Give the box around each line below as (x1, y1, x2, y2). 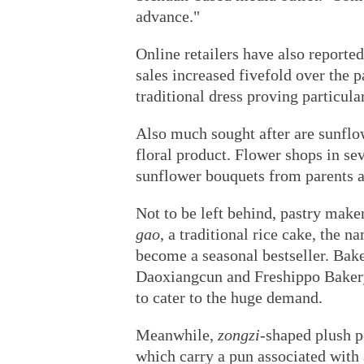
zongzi (218, 326, 260, 344)
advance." (136, 7, 200, 25)
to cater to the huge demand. (136, 288, 323, 306)
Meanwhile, (136, 326, 218, 344)
